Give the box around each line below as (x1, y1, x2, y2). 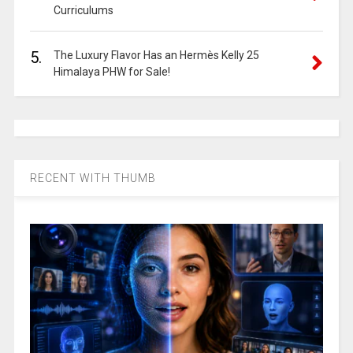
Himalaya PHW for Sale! (53, 65, 170, 78)
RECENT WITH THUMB (29, 171, 156, 184)
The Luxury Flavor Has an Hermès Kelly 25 (53, 48, 259, 61)
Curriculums (53, 3, 113, 17)
